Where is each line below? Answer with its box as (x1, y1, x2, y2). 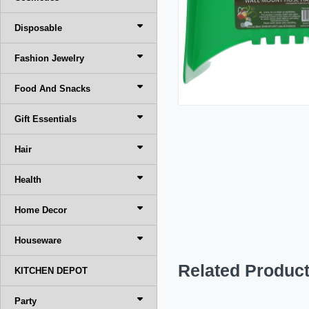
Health (14, 175, 41, 185)
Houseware (14, 235, 61, 246)
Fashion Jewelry (14, 53, 84, 63)
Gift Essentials (14, 114, 77, 124)
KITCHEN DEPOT (14, 266, 88, 276)
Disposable (14, 23, 62, 33)
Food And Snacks (14, 83, 90, 94)
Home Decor (14, 205, 67, 215)
